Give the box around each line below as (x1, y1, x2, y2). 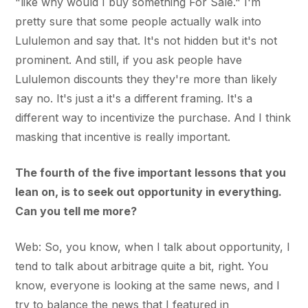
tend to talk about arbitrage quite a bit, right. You (15, 258, 269, 273)
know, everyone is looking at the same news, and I (15, 278, 280, 292)
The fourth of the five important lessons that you (15, 165, 287, 179)
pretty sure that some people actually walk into (15, 14, 262, 28)
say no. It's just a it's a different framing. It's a (15, 91, 253, 105)
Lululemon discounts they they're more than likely (15, 71, 278, 86)
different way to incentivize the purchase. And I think (15, 110, 291, 124)
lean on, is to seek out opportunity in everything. (15, 184, 283, 199)
